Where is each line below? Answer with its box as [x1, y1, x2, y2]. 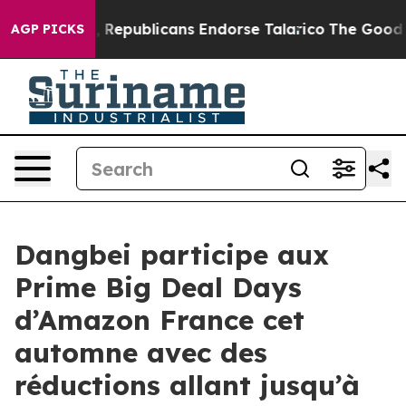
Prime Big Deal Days [14, 270, 302, 304]
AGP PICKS [11, 21, 84, 37]
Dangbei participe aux [14, 237, 329, 272]
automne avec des [14, 335, 267, 370]
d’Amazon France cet [14, 303, 304, 337]
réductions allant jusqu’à [14, 368, 360, 402]
